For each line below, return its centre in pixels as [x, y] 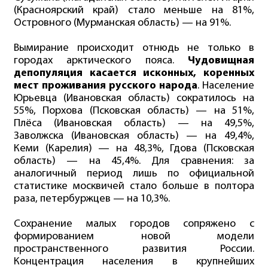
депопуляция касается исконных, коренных [134, 73]
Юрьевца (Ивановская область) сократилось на [134, 98]
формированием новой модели [134, 236]
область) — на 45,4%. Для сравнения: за [134, 161]
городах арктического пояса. [101, 60]
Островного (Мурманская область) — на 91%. [122, 23]
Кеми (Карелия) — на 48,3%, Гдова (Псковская [134, 148]
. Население [226, 86]
